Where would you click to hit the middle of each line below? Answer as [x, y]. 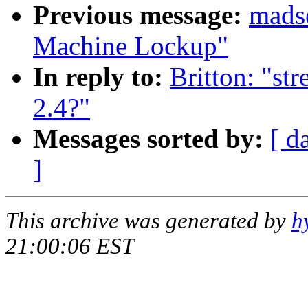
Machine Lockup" [131, 46]
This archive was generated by [148, 221]
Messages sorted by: [148, 139]
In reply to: [98, 77]
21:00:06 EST [70, 246]
